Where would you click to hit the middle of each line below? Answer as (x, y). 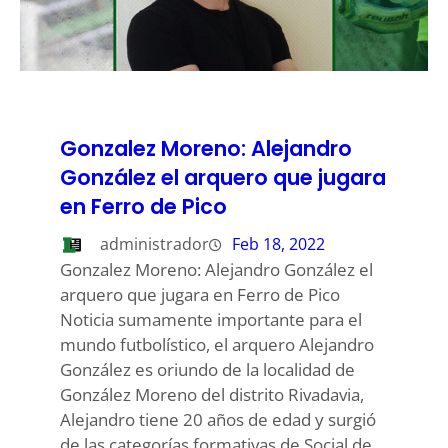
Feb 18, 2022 (278, 244)
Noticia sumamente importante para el (211, 319)
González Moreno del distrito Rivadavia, (212, 394)
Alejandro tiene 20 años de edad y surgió (218, 419)
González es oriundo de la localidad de (207, 369)
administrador (154, 244)
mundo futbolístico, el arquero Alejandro (217, 344)
